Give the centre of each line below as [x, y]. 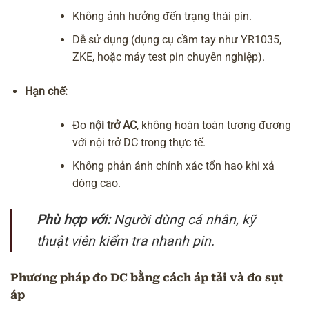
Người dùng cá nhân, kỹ [183, 219]
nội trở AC [113, 125]
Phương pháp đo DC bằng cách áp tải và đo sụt [147, 277]
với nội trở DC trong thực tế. [139, 142]
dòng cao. [97, 183]
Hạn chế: [46, 91]
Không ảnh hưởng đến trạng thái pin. [162, 16]
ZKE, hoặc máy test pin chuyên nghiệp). [169, 57]
